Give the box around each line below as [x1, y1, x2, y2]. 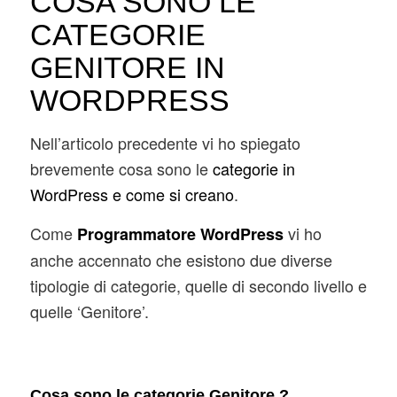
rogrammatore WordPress [87, 222, 284, 246]
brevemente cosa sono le [29, 156, 213, 180]
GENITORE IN [29, 50, 225, 84]
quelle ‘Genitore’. [29, 300, 149, 323]
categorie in [212, 156, 295, 180]
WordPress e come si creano [29, 182, 234, 206]
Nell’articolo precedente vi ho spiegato [29, 130, 300, 154]
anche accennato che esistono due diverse [29, 248, 332, 272]
